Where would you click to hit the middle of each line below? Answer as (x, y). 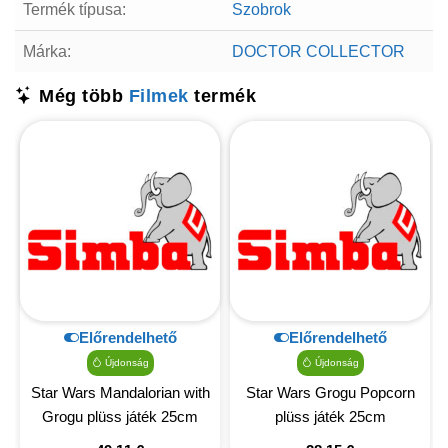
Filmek (158, 95)
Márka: (47, 51)
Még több (81, 95)
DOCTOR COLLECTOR (318, 51)
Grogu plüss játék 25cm (120, 416)
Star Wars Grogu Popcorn (330, 392)
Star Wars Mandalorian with (120, 392)
